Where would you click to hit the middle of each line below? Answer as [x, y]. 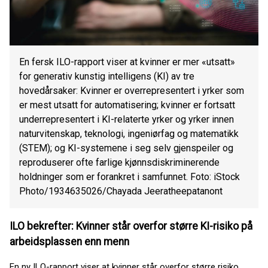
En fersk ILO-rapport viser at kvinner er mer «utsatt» [127, 62]
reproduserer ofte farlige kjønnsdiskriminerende [119, 162]
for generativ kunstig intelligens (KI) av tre [107, 76]
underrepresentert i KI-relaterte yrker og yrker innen [127, 119]
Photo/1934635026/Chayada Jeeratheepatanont [121, 191]
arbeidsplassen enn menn [69, 242]
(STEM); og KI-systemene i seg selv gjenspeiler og [126, 148]
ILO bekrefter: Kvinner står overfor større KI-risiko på [131, 226]
